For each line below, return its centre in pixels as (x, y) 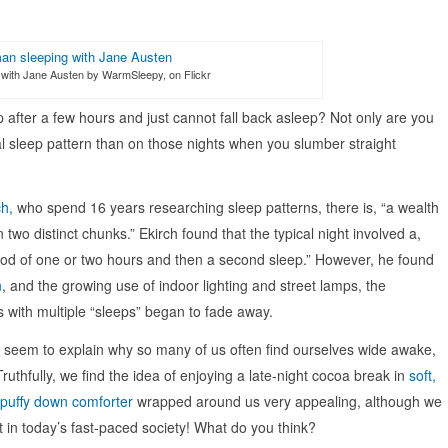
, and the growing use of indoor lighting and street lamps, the (194, 285)
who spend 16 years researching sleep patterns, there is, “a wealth (226, 207)
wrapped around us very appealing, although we (287, 401)
